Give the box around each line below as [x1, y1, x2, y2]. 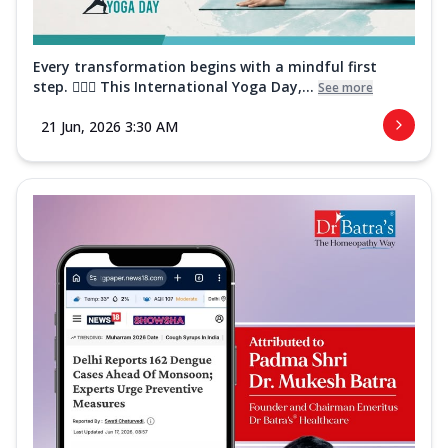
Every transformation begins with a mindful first [33, 56, 377, 76]
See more [318, 78, 373, 96]
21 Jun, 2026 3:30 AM [41, 116, 178, 136]
